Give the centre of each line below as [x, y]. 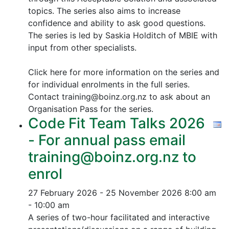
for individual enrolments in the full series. [109, 84]
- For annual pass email [107, 140]
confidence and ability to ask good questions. [117, 23]
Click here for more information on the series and [124, 72]
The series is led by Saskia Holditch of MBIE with [123, 35]
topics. [42, 11]
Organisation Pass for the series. [91, 109]
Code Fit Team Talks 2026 [117, 123]
